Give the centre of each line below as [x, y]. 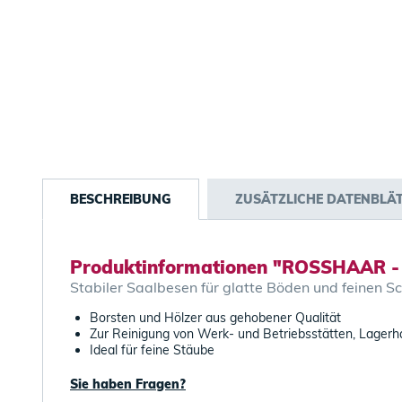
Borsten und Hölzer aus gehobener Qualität [215, 318]
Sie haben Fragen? [128, 384]
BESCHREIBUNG [121, 199]
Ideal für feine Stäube [152, 350]
